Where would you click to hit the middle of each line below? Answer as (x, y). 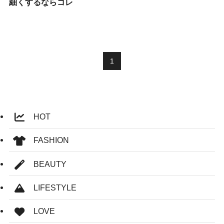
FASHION (47, 140)
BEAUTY (46, 164)
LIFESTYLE (51, 187)
